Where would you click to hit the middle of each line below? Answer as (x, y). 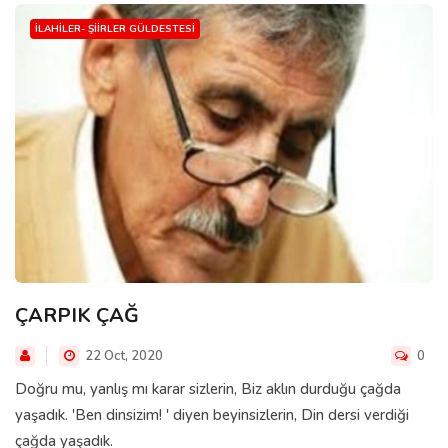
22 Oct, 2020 (122, 355)
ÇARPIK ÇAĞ (77, 315)
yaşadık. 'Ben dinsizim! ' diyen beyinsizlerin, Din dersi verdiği (212, 414)
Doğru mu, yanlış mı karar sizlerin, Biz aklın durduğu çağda (208, 388)
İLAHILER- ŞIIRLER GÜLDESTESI (115, 28)
